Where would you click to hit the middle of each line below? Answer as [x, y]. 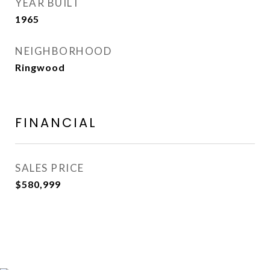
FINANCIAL [56, 123]
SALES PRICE [50, 168]
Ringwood [40, 67]
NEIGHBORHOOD [63, 51]
